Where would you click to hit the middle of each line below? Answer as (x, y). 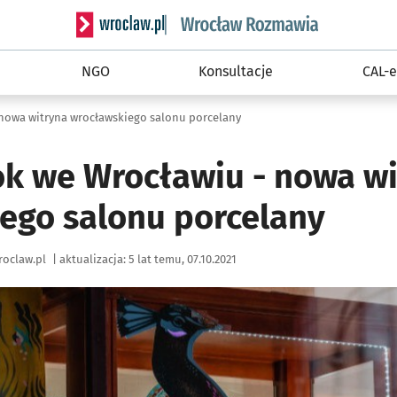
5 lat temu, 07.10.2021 (183, 259)
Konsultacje (236, 71)
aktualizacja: (93, 259)
